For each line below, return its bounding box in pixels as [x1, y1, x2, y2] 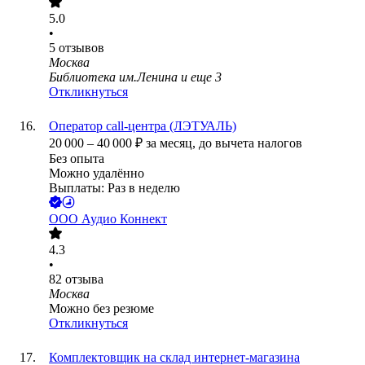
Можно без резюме [49, 301, 154, 316]
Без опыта [49, 152, 104, 166]
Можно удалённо [49, 166, 144, 181]
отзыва [65, 272, 103, 287]
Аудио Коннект [81, 212, 167, 226]
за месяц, [146, 136, 199, 151]
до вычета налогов [199, 136, 302, 151]
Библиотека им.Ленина [49, 70, 178, 85]
